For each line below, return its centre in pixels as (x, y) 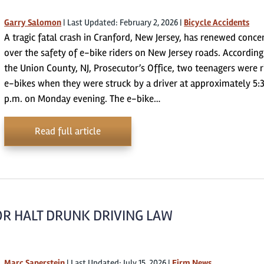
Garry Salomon (33, 22)
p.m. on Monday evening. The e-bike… (82, 99)
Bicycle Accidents (217, 22)
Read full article (68, 131)
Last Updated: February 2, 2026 (123, 22)
